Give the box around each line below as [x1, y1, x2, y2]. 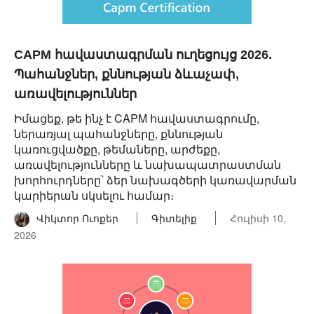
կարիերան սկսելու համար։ [14, 187, 174, 203]
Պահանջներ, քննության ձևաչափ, [14, 67, 239, 81]
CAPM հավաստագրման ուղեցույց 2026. [14, 48, 272, 62]
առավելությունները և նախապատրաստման [14, 156, 281, 172]
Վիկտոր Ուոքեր [36, 211, 118, 225]
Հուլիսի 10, [230, 211, 286, 225]
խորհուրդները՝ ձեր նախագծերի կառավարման [14, 172, 296, 188]
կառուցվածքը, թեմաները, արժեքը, [14, 141, 220, 157]
